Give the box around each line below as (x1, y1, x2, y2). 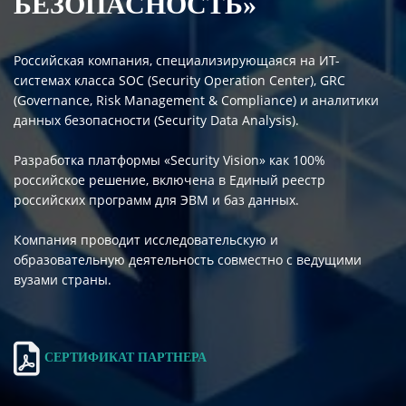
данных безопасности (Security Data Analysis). (14, 111, 299, 129)
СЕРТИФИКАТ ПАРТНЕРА (43, 351, 207, 365)
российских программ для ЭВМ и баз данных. (14, 190, 299, 208)
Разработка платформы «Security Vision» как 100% (14, 150, 325, 169)
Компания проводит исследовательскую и (14, 230, 278, 248)
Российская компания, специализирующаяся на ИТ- (14, 51, 340, 69)
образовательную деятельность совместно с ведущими (14, 250, 362, 268)
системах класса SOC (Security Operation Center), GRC (14, 71, 345, 89)
